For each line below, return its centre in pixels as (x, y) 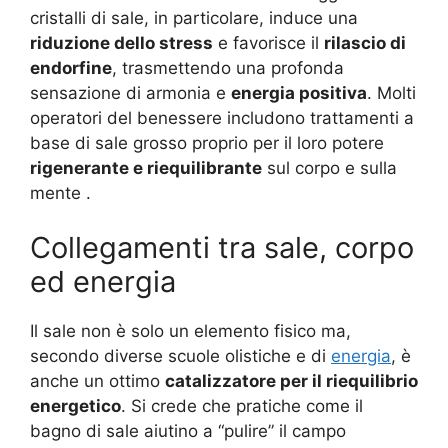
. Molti (391, 92)
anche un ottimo (97, 381)
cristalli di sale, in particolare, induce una (194, 17)
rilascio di (365, 42)
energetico (75, 406)
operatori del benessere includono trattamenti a (222, 117)
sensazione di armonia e (130, 92)
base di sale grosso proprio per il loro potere (207, 142)
